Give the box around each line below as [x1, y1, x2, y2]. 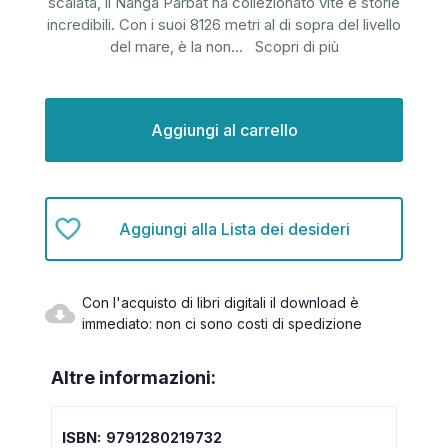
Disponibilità [45, 99, 120, 116]
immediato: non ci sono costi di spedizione [82, 315, 362, 333]
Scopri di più [254, 37, 339, 57]
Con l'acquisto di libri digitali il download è [82, 294, 359, 312]
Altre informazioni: [51, 367, 216, 389]
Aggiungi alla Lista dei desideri [119, 218, 350, 239]
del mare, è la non [109, 37, 231, 57]
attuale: [45, 118, 91, 135]
